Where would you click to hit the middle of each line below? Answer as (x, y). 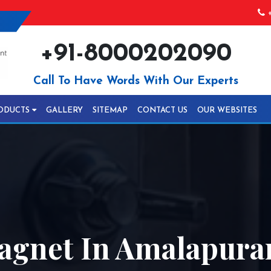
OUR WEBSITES (227, 110)
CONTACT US (162, 110)
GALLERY (64, 110)
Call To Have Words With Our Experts (135, 81)
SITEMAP (110, 110)
